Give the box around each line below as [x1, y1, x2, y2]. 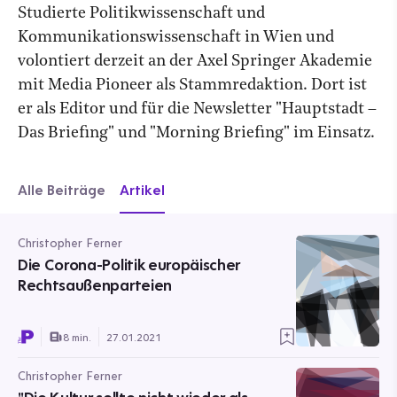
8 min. [63, 330, 91, 344]
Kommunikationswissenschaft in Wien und [18, 29, 334, 46]
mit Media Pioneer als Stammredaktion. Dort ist [18, 77, 367, 94]
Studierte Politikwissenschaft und [18, 5, 265, 22]
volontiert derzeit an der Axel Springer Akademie [18, 53, 372, 70]
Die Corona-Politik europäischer [18, 254, 241, 275]
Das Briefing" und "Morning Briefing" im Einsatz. [18, 125, 375, 142]
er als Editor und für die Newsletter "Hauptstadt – [18, 101, 377, 118]
